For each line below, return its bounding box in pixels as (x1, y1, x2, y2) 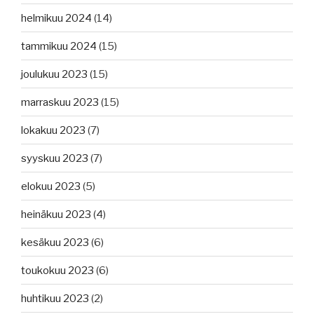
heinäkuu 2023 (21, 207, 91, 221)
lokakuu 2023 (21, 123, 86, 137)
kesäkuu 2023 (21, 235, 89, 249)
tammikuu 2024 (21, 39, 97, 53)
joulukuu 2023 (21, 67, 88, 81)
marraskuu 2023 (21, 95, 99, 109)
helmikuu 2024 (21, 11, 92, 25)
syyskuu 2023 (21, 151, 88, 165)
